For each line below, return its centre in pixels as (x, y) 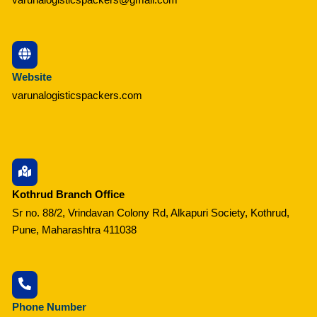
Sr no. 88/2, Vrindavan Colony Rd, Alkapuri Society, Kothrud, (150, 212)
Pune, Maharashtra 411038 (74, 229)
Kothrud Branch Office (68, 194)
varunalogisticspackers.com (77, 96)
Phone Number (49, 306)
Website (31, 77)
